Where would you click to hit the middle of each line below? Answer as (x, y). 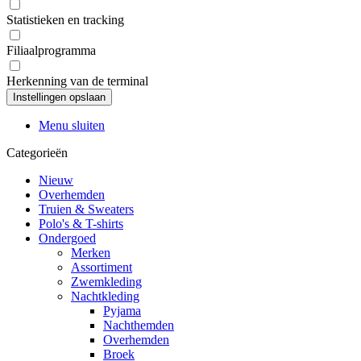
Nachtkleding (105, 296)
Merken (91, 252)
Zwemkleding (106, 281)
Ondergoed (67, 238)
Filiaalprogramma (51, 50)
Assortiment (102, 267)
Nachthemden (139, 325)
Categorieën (37, 152)
